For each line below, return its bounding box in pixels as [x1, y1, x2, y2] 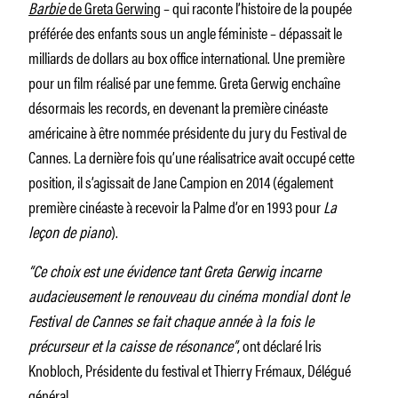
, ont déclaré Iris [237, 332, 322, 356]
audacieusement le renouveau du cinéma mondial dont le [28, 283, 349, 306]
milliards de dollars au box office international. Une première [28, 44, 345, 68]
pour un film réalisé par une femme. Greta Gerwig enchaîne [28, 69, 340, 93]
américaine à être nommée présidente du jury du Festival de [28, 119, 346, 143]
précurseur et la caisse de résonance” [28, 332, 237, 356]
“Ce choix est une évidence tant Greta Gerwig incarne [28, 258, 321, 282]
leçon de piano [28, 219, 111, 243]
